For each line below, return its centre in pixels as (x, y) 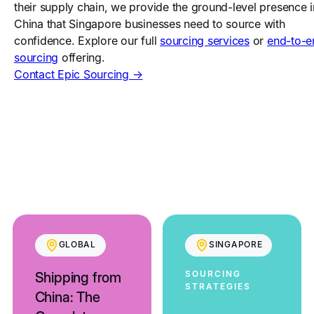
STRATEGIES (218, 286)
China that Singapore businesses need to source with (150, 24)
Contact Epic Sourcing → (78, 74)
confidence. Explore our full (87, 41)
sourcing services (205, 41)
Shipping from (78, 278)
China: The (67, 297)
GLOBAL (77, 244)
